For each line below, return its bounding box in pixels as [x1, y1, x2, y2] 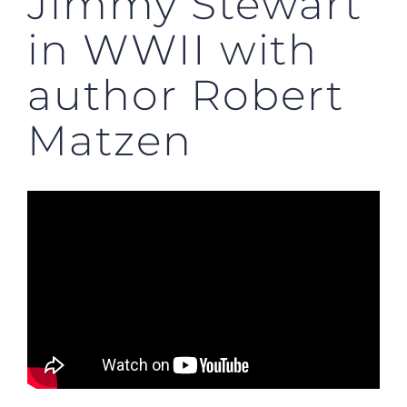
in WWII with [27, 23, 318, 75]
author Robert [27, 68, 344, 121]
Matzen [27, 114, 193, 166]
